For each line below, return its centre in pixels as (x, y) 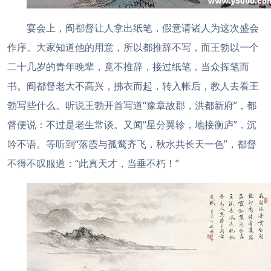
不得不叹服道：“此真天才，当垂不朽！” (93, 163)
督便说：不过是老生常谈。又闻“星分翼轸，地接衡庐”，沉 (132, 125)
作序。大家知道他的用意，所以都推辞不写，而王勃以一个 (133, 47)
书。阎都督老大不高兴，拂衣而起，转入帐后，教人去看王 (133, 86)
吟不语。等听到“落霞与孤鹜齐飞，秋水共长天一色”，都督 (132, 144)
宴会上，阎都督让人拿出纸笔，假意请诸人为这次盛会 (143, 28)
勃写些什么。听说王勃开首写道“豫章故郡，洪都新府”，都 (132, 105)
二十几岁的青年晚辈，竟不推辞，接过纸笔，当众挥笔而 (128, 67)
